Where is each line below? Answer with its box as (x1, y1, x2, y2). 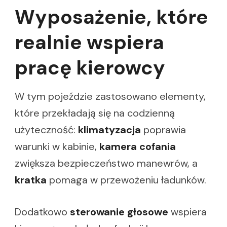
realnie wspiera (15, 29, 164, 55)
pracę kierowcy (15, 54, 165, 81)
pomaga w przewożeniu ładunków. (47, 173, 206, 187)
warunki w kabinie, (15, 140, 99, 154)
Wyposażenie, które (15, 4, 208, 30)
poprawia (141, 123, 186, 137)
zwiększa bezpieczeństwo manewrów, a (15, 157, 198, 170)
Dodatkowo (15, 205, 70, 219)
